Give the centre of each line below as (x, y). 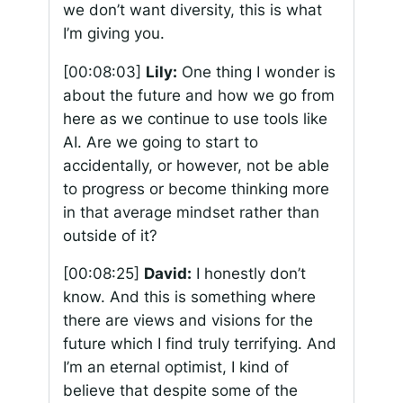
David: (167, 274)
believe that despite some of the (180, 391)
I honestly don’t (248, 274)
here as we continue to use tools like (195, 118)
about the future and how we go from (198, 95)
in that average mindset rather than (191, 212)
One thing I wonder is (256, 72)
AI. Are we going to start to (160, 142)
